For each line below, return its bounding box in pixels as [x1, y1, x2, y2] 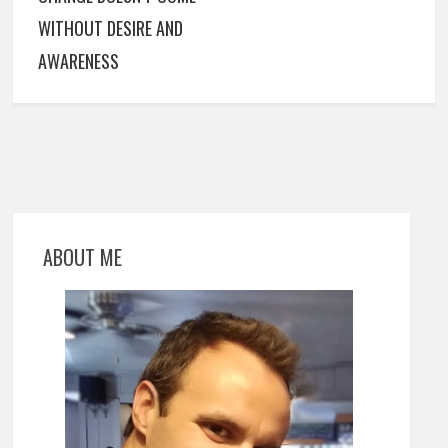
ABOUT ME [43, 241, 123, 272]
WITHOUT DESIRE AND [38, 14, 184, 41]
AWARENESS [38, 47, 120, 74]
